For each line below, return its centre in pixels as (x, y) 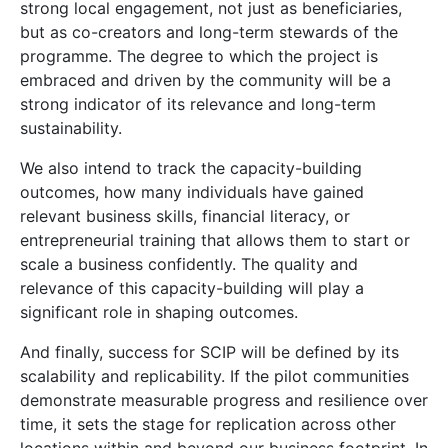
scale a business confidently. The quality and (189, 264)
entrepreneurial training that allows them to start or (215, 240)
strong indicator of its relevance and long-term (198, 104)
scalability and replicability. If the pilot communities (214, 376)
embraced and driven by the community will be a (205, 80)
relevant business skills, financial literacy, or (185, 216)
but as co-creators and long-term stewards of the (209, 32)
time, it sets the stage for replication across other (208, 424)
